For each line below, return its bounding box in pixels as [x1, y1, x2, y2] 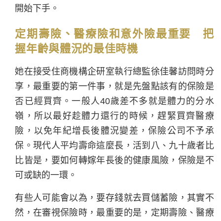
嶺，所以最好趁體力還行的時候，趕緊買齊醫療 [15, 110, 214, 121]
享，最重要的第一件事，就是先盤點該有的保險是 [15, 81, 214, 91]
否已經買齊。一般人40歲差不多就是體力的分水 [15, 96, 214, 106]
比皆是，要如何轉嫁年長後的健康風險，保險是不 [15, 155, 214, 165]
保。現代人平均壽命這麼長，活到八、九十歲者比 [15, 140, 214, 150]
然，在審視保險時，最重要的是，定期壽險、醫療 [15, 207, 214, 218]
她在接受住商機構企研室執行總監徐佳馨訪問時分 [15, 66, 214, 76]
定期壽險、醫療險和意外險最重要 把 [15, 27, 214, 40]
